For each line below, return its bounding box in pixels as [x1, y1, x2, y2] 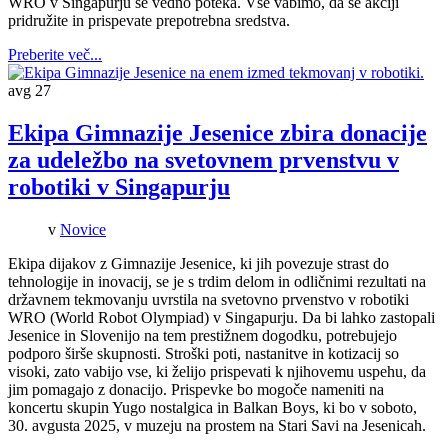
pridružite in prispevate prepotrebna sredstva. [8, 12, 290, 30]
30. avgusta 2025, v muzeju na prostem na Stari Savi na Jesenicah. [8, 416, 426, 434]
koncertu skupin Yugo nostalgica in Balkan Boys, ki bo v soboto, [8, 398, 417, 416]
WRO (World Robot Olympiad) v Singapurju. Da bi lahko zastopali [8, 308, 435, 326]
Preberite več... [8, 46, 102, 64]
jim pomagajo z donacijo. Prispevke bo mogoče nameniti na [8, 380, 384, 398]
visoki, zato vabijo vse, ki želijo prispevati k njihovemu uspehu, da [8, 362, 426, 380]
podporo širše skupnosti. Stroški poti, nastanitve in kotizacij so [8, 344, 399, 362]
